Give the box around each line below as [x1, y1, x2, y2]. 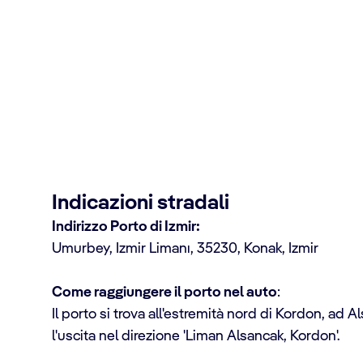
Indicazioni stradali [52, 193, 229, 214]
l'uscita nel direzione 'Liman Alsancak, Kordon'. [52, 329, 340, 344]
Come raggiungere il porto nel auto [52, 285, 277, 300]
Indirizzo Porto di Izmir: [52, 220, 200, 234]
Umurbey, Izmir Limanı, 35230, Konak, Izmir [52, 241, 318, 256]
